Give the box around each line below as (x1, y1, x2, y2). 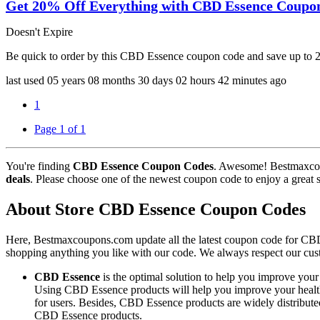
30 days (138, 74, 173, 87)
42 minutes (218, 74, 267, 87)
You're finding (6, 160, 73, 173)
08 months (88, 74, 135, 87)
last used (6, 74, 47, 87)
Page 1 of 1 (34, 123, 86, 136)
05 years (47, 74, 85, 87)
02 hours (176, 74, 215, 87)
